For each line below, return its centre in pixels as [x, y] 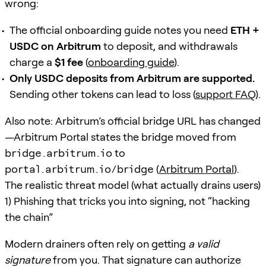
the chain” [29, 217]
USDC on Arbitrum [55, 46]
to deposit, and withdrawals [169, 46]
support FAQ [225, 94]
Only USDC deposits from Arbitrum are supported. [132, 78]
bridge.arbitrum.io [58, 153]
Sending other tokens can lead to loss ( [102, 94]
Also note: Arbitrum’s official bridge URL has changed [133, 121]
